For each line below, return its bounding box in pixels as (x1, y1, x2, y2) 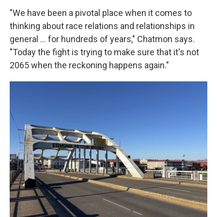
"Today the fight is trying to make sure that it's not (10, 47, 199, 57)
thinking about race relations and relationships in (10, 21, 195, 31)
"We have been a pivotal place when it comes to (10, 8, 192, 18)
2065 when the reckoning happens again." (10, 60, 169, 70)
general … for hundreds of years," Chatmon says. (10, 34, 195, 44)
